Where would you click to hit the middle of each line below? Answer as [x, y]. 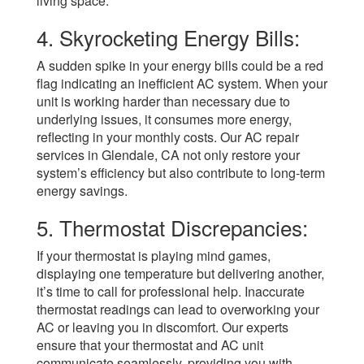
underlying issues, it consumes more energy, [164, 119]
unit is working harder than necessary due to [163, 102]
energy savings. [82, 191]
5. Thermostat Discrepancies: [172, 227]
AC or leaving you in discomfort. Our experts [162, 327]
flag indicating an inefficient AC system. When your [182, 84]
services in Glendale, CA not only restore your [168, 155]
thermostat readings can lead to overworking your [178, 310]
